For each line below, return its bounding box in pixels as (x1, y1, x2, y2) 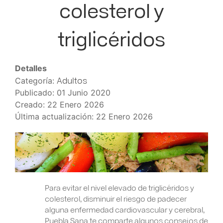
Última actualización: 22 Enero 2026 (15, 111, 153, 121)
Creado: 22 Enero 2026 (15, 100, 104, 110)
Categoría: (15, 76, 57, 86)
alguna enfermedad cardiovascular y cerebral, (45, 204, 205, 215)
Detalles (15, 63, 47, 73)
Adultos (57, 74, 87, 86)
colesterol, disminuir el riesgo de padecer (45, 193, 187, 204)
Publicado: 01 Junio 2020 (15, 88, 111, 98)
